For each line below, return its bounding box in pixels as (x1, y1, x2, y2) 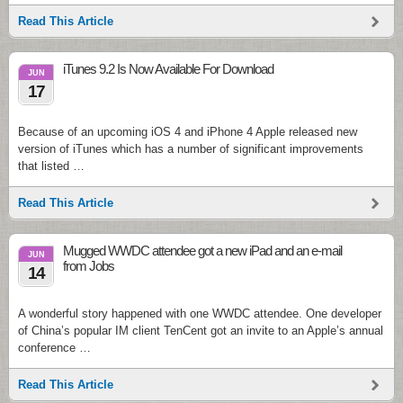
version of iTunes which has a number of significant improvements (18, 142, 363, 156)
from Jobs (63, 258, 114, 273)
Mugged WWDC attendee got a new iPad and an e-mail (63, 243, 342, 258)
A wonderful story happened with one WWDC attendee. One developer (18, 307, 381, 320)
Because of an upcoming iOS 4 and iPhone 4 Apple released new (18, 125, 357, 139)
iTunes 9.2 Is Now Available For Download (63, 61, 273, 76)
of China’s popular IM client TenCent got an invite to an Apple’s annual (18, 324, 383, 337)
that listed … (18, 159, 85, 173)
